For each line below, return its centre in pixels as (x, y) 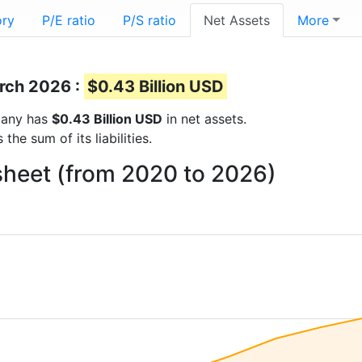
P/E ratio (69, 20)
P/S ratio (149, 20)
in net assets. (204, 119)
